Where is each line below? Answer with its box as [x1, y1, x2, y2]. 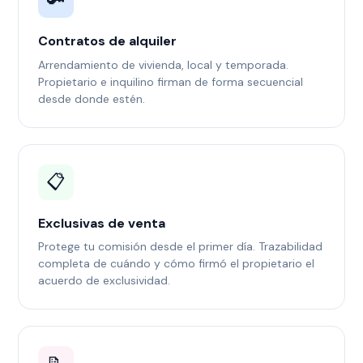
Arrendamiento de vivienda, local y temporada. [38, 57, 289, 72]
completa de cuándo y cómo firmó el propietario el [38, 256, 315, 271]
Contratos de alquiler [38, 32, 177, 50]
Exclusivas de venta [38, 214, 166, 232]
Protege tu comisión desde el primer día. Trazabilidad [38, 239, 323, 254]
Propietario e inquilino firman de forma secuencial [38, 74, 304, 89]
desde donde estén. [38, 91, 146, 106]
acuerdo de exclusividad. [38, 273, 171, 288]
